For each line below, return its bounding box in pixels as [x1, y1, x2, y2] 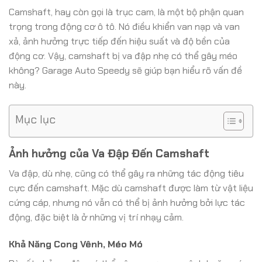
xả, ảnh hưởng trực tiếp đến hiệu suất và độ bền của [9, 35, 230, 47]
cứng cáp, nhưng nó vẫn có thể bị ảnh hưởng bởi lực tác [9, 196, 245, 209]
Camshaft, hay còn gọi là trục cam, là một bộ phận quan [9, 6, 244, 18]
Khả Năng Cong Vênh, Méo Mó [9, 238, 143, 251]
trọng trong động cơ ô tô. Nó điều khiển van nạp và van [9, 20, 240, 33]
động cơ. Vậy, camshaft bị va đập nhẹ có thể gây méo [9, 50, 237, 62]
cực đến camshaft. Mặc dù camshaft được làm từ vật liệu [9, 182, 253, 195]
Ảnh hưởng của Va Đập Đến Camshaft [9, 146, 209, 161]
